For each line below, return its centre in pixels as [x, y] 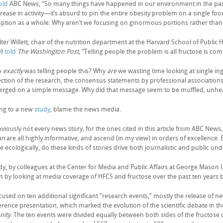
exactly [13, 71]
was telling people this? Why [65, 71]
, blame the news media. [86, 109]
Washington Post [54, 52]
